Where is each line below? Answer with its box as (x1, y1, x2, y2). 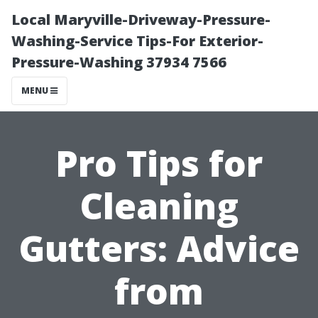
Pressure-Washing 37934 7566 (11, 53, 226, 72)
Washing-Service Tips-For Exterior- (11, 31, 263, 50)
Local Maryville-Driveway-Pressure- (11, 10, 270, 29)
